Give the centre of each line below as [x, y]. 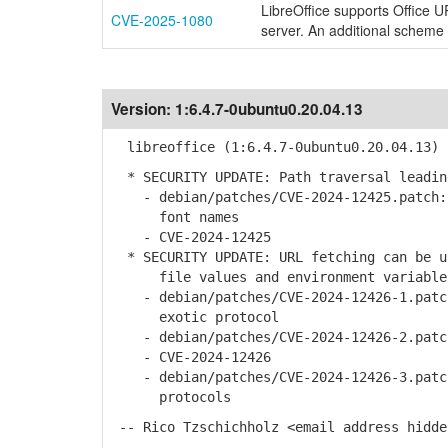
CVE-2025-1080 [162, 20]
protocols [171, 397]
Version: [143, 109]
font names [175, 217]
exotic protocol [195, 317]
